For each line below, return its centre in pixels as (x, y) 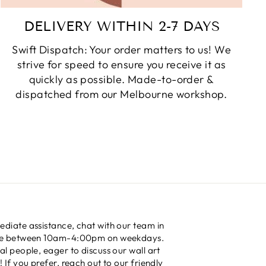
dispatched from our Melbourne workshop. (121, 94)
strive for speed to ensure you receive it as (121, 64)
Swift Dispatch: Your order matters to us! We (122, 49)
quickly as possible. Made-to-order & (121, 79)
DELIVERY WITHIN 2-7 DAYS (121, 26)
